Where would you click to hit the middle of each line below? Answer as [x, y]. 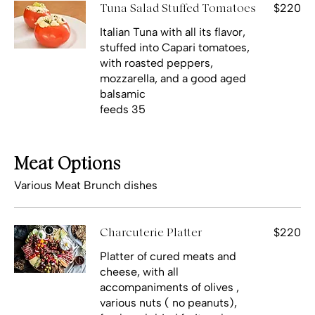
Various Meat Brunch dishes [86, 185]
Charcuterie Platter [151, 232]
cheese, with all [139, 271]
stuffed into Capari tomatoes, [175, 47]
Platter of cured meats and [168, 256]
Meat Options [67, 164]
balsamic [123, 94]
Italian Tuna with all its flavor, [173, 32]
